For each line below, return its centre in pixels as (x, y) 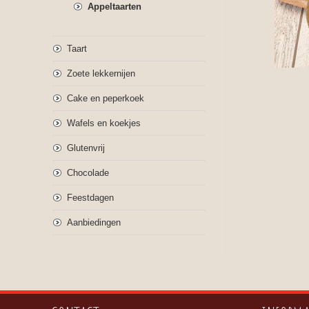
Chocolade (88, 173)
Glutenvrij (86, 148)
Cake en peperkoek (106, 98)
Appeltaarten (114, 7)
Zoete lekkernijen (101, 73)
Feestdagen (90, 198)
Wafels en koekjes (104, 123)
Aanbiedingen (94, 222)
